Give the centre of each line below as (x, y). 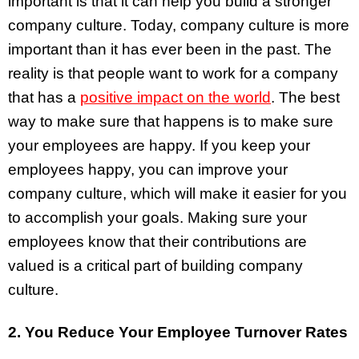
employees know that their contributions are (157, 242)
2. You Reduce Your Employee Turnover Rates (178, 332)
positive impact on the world (175, 98)
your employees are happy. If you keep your (159, 146)
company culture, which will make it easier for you (177, 194)
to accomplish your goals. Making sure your (157, 218)
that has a (44, 98)
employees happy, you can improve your (148, 170)
